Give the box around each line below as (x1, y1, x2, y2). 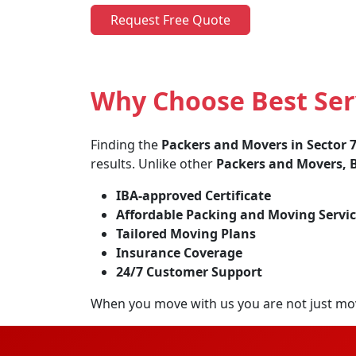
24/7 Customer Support (116, 263, 262, 281)
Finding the (91, 136, 161, 153)
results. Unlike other (91, 155, 216, 172)
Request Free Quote (110, 11, 230, 29)
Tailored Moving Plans (116, 225, 256, 242)
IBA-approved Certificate (116, 187, 271, 204)
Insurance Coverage (116, 244, 242, 261)
